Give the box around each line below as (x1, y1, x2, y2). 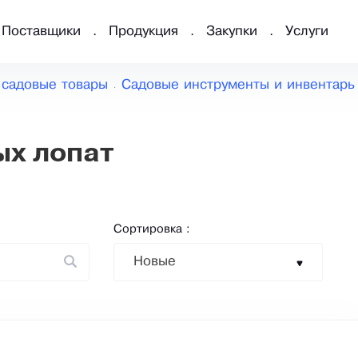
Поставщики (2, 26, 81, 38)
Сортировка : (113, 224, 190, 236)
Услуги (285, 26, 328, 38)
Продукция (109, 26, 178, 38)
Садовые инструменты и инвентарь (121, 79, 355, 92)
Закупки (206, 26, 257, 38)
